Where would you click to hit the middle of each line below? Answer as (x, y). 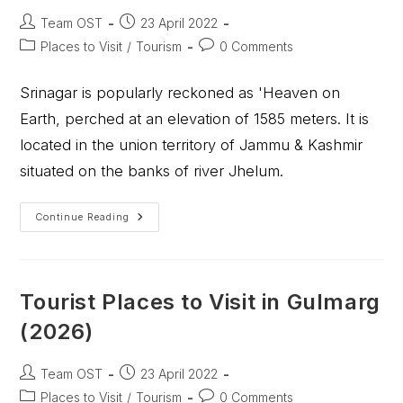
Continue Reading (83, 217)
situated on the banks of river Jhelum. (152, 171)
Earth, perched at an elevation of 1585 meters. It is (195, 119)
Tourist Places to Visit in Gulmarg (200, 302)
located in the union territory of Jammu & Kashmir (192, 145)
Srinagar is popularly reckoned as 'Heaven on (180, 93)
